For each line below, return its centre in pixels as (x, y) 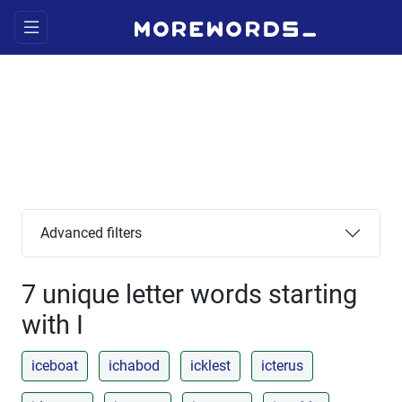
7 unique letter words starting (189, 294)
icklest (210, 365)
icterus (282, 365)
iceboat (55, 365)
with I (52, 324)
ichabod (134, 365)
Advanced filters (91, 233)
